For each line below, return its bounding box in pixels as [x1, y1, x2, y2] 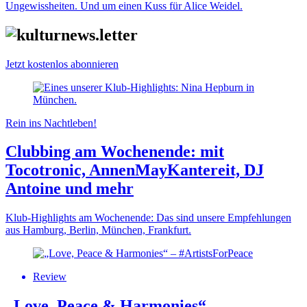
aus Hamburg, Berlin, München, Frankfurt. [5, 224, 191, 236]
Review [33, 271, 66, 283]
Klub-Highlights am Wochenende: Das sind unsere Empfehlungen [5, 212, 291, 224]
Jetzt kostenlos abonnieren [5, 58, 119, 70]
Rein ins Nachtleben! [5, 116, 97, 129]
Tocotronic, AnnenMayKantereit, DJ [5, 161, 264, 180]
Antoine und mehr [5, 180, 134, 198]
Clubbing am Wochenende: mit [5, 143, 224, 161]
